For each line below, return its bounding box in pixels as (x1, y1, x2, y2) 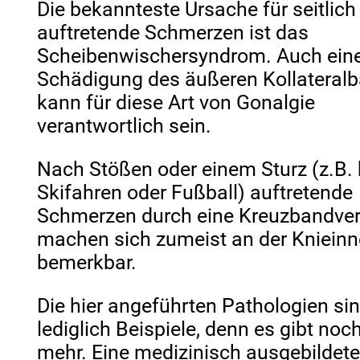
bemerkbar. (37, 251, 137, 275)
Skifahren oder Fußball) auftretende (37, 181, 354, 205)
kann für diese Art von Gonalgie (37, 91, 316, 115)
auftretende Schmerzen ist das (37, 21, 309, 45)
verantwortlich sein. (37, 114, 231, 138)
